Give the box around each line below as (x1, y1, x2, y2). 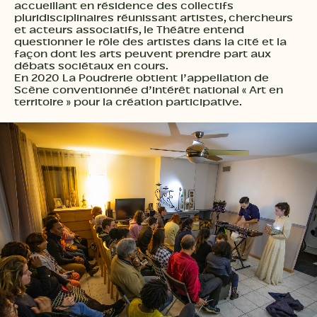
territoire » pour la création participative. (14, 96, 242, 108)
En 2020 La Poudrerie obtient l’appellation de (14, 72, 269, 84)
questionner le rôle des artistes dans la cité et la (14, 36, 287, 48)
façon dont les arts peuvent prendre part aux (14, 48, 271, 60)
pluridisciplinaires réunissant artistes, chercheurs (14, 12, 293, 24)
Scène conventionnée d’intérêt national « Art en (14, 84, 283, 96)
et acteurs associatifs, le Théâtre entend (14, 24, 244, 36)
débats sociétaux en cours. (14, 60, 168, 72)
